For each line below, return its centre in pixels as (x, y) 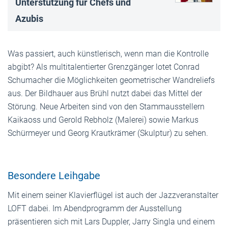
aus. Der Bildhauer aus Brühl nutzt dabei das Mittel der (105, 93)
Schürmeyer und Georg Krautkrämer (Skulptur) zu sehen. (108, 133)
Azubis (29, 18)
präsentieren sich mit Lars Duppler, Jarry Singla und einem (111, 221)
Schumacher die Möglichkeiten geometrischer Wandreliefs (111, 80)
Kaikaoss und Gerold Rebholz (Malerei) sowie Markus (103, 120)
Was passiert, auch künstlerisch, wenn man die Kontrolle (108, 53)
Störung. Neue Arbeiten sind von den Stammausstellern (106, 106)
